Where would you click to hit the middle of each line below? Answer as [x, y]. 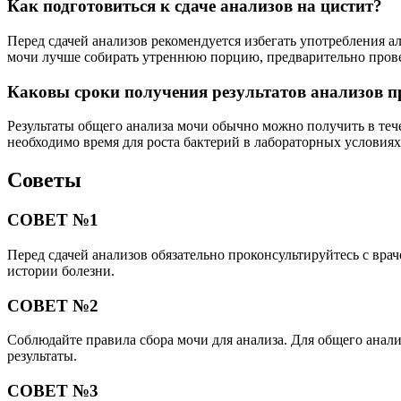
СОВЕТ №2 [53, 305]
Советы [44, 180]
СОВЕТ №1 [53, 220]
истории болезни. [61, 270]
